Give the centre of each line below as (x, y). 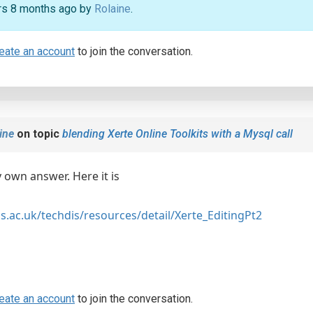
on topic (38, 134)
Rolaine (112, 9)
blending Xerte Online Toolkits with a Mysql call (177, 134)
